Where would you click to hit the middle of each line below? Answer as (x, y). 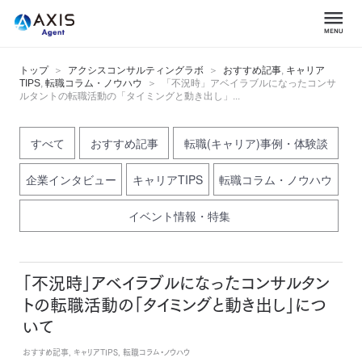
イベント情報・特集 (179, 216)
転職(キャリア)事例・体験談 (256, 143)
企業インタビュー (71, 179)
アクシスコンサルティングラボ (136, 70)
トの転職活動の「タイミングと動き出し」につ (175, 305)
